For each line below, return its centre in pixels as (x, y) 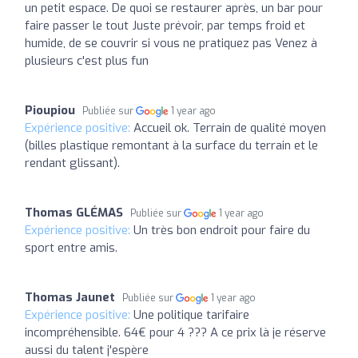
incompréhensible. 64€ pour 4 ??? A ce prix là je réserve (175, 332)
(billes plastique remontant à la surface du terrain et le (171, 145)
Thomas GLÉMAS (74, 212)
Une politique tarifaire (191, 314)
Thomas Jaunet (70, 297)
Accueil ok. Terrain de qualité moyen (230, 127)
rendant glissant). (72, 163)
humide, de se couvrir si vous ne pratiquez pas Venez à (171, 43)
